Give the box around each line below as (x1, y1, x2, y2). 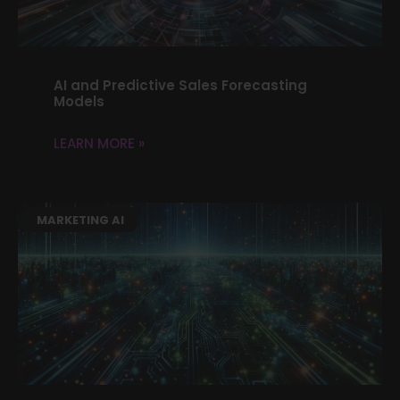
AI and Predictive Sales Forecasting (54, 75, 307, 95)
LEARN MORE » (54, 133, 145, 153)
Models (54, 91, 104, 111)
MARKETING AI (36, 211, 124, 229)
